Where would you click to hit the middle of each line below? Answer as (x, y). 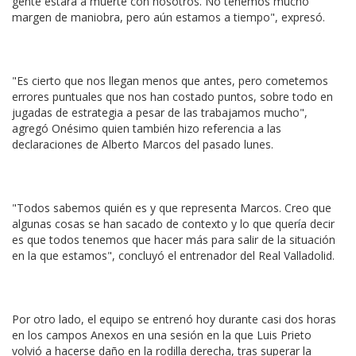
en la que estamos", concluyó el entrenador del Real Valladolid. (173, 255)
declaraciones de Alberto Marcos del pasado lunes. (143, 144)
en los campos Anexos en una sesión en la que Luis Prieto (162, 335)
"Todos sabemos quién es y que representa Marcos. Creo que (172, 208)
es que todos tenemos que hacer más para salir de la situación (174, 240)
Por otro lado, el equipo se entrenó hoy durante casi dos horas (174, 319)
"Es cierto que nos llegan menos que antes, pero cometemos (170, 81)
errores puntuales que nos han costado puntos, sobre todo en (172, 97)
